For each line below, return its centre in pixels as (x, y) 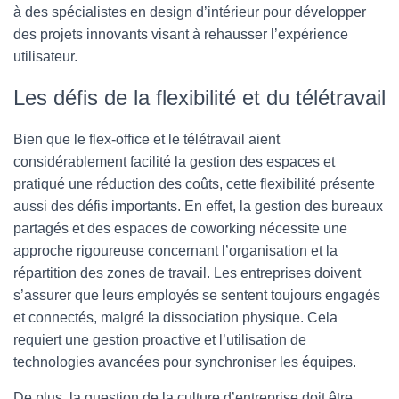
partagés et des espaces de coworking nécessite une (180, 228)
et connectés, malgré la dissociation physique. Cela (175, 318)
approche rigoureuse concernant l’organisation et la (175, 251)
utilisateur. (45, 57)
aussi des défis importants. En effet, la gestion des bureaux (198, 206)
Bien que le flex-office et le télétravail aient (147, 139)
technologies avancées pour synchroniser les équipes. (185, 362)
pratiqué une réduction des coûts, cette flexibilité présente (194, 184)
